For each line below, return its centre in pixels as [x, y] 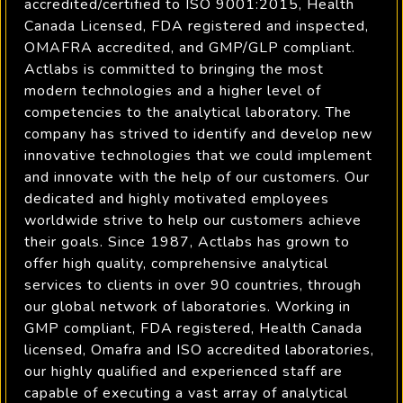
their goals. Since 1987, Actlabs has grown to [187, 242]
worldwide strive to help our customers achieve [193, 220]
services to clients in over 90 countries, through [193, 285]
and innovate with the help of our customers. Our [197, 177]
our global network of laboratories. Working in [188, 307]
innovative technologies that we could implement [198, 156]
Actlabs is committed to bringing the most [174, 69]
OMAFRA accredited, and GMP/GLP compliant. [190, 48]
